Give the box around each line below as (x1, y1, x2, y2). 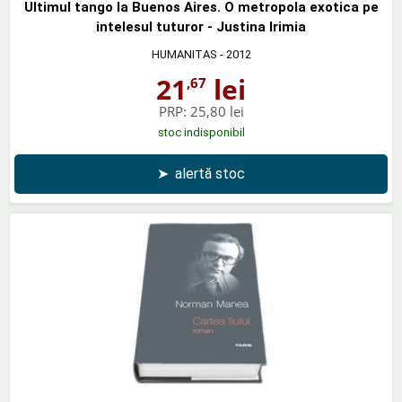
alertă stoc (175, 164, 245, 182)
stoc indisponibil (157, 125, 245, 139)
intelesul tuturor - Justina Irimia (96, 18, 306, 35)
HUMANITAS (151, 47, 217, 61)
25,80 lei (189, 101, 244, 120)
